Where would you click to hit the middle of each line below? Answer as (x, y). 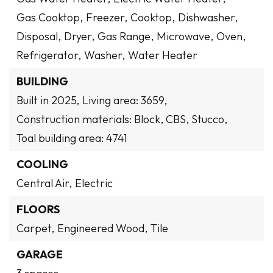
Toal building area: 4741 (72, 138)
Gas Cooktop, (50, 17)
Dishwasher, (208, 17)
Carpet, (35, 228)
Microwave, (185, 36)
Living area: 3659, (125, 100)
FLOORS (38, 209)
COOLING (42, 164)
